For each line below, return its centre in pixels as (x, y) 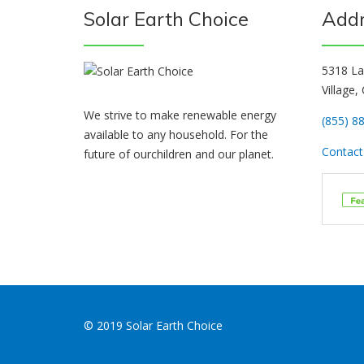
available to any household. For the (176, 135)
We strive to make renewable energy (180, 115)
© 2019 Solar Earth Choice (153, 325)
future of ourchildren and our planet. (179, 154)
